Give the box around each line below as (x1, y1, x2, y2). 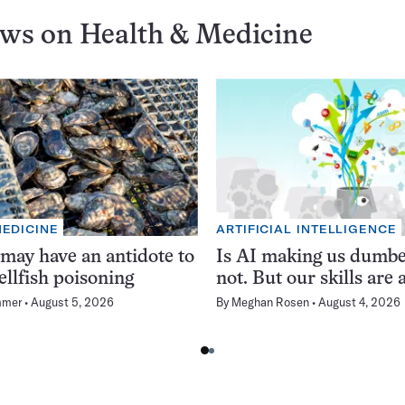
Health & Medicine (80, 24, 313, 51)
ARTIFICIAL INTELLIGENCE (216, 221, 397, 236)
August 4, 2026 (318, 294, 400, 309)
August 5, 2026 (30, 294, 114, 309)
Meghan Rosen (231, 294, 309, 309)
